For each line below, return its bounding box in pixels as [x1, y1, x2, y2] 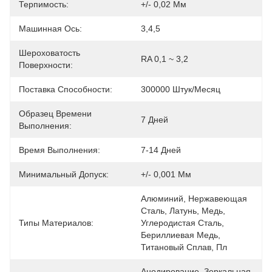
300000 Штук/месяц [141, 84, 220, 94]
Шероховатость [19, 48, 80, 58]
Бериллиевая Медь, [141, 230, 220, 240]
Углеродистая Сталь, [141, 218, 224, 228]
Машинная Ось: [19, 24, 82, 33]
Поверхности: [19, 60, 73, 70]
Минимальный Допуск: [19, 169, 109, 179]
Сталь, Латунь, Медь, [141, 206, 225, 216]
